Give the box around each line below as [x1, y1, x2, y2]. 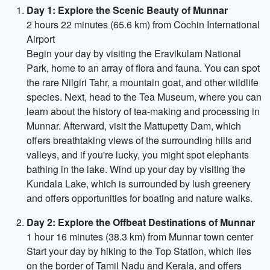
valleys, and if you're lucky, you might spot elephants [27, 148, 249, 162]
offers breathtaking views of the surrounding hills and [27, 133, 251, 147]
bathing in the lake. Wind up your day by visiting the [27, 162, 245, 176]
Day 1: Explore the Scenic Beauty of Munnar [27, 3, 228, 17]
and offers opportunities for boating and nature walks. [27, 191, 253, 205]
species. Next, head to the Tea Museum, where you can [27, 90, 262, 104]
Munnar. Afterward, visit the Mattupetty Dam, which [27, 119, 241, 133]
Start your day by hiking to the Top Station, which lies [27, 244, 251, 258]
